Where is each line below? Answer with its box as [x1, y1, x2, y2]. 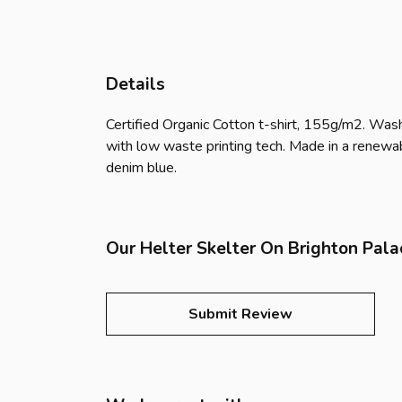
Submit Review [188, 304, 293, 325]
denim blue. [106, 158, 177, 179]
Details [106, 73, 165, 96]
